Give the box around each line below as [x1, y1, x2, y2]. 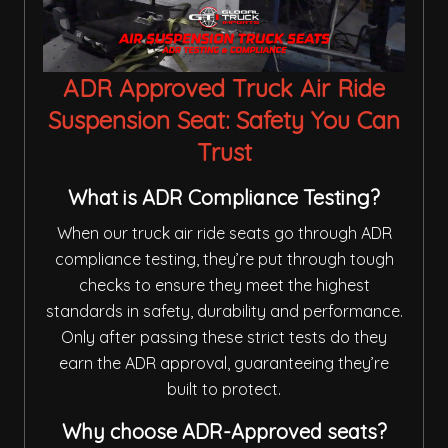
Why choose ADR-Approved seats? [61, 419, 387, 445]
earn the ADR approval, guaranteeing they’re [59, 353, 389, 374]
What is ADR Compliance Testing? [68, 185, 380, 211]
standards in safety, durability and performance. [45, 301, 403, 322]
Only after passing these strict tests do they [61, 327, 387, 348]
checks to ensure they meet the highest [78, 275, 370, 296]
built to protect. [167, 379, 281, 400]
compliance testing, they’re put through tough [54, 249, 394, 270]
